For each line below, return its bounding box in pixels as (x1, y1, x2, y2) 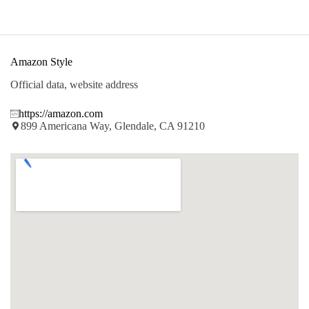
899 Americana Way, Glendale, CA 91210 (21, 119, 205, 132)
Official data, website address (10, 78, 138, 90)
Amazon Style (10, 55, 72, 68)
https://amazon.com (19, 107, 103, 119)
